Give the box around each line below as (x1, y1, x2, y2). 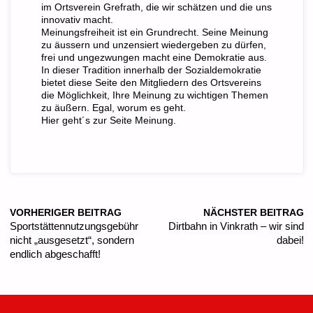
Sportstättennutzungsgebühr (9, 221, 138, 233)
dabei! (276, 235, 304, 247)
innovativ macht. (41, 14, 113, 25)
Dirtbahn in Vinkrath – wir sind (168, 221, 304, 233)
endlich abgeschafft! (9, 249, 101, 261)
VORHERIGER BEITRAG (9, 208, 122, 219)
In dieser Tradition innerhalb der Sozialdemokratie (41, 64, 261, 75)
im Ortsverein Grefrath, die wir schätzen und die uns (41, 1, 272, 13)
